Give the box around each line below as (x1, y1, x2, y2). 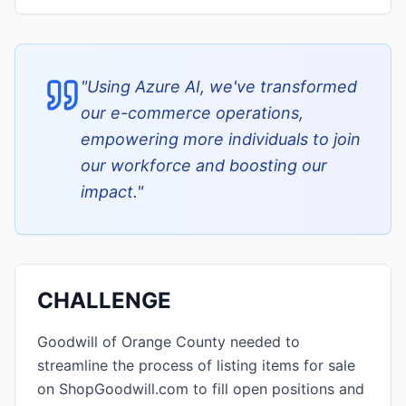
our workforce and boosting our (81, 156, 327, 175)
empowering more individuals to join (81, 130, 361, 149)
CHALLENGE (37, 287, 171, 314)
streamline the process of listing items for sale (37, 356, 355, 374)
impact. (81, 182, 137, 201)
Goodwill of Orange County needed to (37, 333, 300, 351)
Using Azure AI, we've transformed (87, 77, 357, 96)
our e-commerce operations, (81, 103, 304, 122)
